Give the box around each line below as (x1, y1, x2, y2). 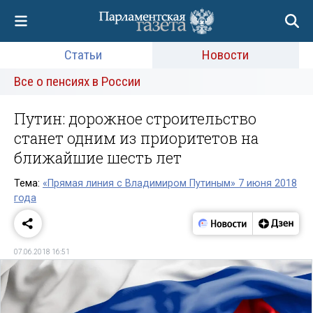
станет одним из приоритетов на (14, 128, 259, 148)
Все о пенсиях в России (14, 73, 140, 89)
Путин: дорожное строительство (14, 108, 256, 129)
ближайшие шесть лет (14, 147, 182, 168)
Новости (202, 47, 249, 63)
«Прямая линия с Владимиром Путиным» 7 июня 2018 (43, 177, 297, 189)
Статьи (64, 47, 102, 63)
